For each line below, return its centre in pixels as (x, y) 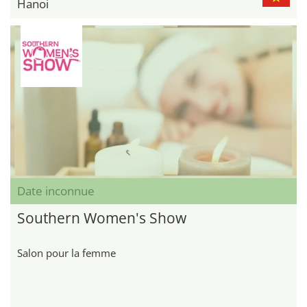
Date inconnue (56, 191)
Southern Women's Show (102, 218)
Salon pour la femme (66, 253)
